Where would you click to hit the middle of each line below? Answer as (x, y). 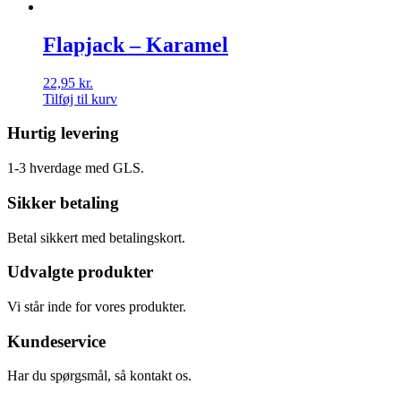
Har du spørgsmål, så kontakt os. (99, 376)
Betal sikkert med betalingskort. (96, 237)
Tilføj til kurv (80, 98)
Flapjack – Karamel (136, 44)
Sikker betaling (63, 202)
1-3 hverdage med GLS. (76, 168)
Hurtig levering (63, 133)
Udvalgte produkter (80, 272)
